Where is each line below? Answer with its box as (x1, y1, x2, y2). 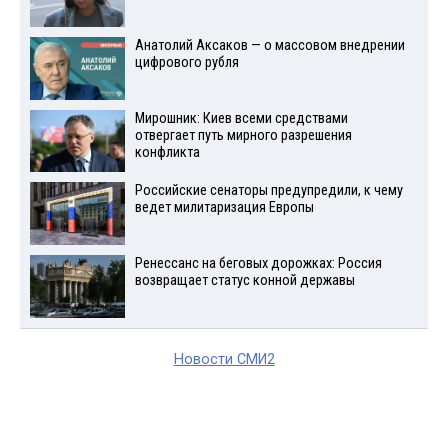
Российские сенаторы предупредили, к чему (134, 182, 403, 200)
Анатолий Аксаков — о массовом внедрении (134, 36, 405, 54)
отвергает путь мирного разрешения (134, 126, 352, 144)
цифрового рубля (134, 53, 239, 71)
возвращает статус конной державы (134, 272, 355, 290)
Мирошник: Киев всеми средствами (134, 109, 348, 127)
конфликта (134, 143, 200, 161)
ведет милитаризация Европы (134, 199, 314, 217)
